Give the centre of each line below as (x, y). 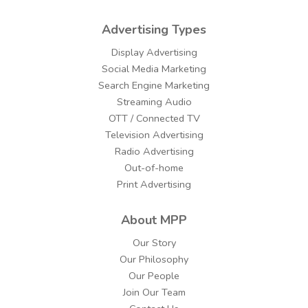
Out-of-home (154, 168)
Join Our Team (154, 293)
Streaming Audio (154, 102)
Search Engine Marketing (154, 86)
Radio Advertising (154, 152)
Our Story (154, 243)
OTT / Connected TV (154, 119)
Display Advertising (154, 53)
